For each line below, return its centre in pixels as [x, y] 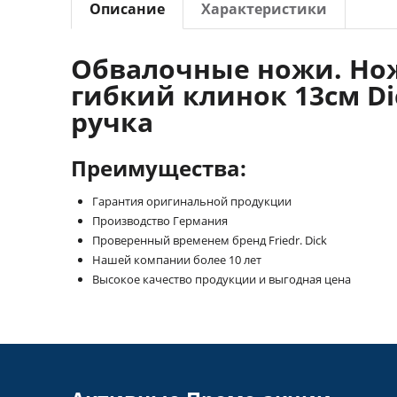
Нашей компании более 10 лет [177, 260]
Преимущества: [159, 168]
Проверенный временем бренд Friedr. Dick [210, 240]
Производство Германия [160, 221]
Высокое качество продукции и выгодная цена [222, 279]
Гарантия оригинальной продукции [192, 201]
